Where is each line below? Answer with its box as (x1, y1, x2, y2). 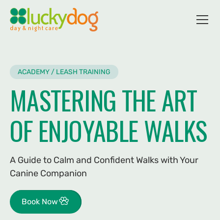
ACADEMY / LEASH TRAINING (18, 68, 110, 76)
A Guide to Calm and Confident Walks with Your (10, 155, 198, 165)
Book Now (22, 197, 58, 206)
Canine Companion (10, 168, 87, 179)
